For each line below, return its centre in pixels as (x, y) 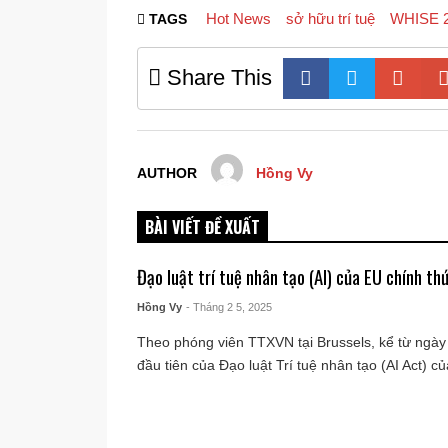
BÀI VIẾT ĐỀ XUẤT (202, 226)
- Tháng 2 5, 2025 (229, 306)
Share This (216, 77)
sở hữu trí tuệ (330, 18)
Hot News (238, 18)
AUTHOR (167, 173)
